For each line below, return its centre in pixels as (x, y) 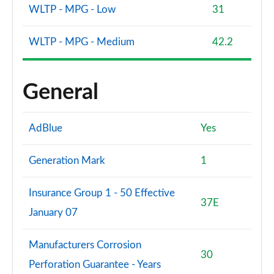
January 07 (53, 213)
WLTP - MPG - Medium (82, 42)
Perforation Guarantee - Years (95, 265)
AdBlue (46, 128)
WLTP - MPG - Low (72, 9)
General (61, 92)
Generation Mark (67, 161)
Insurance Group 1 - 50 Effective (102, 193)
